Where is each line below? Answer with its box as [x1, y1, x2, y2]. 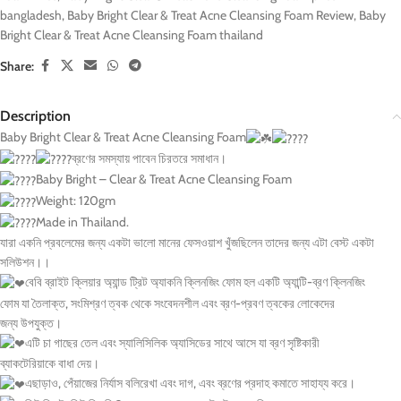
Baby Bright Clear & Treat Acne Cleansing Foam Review [67, 7, 354, 24]
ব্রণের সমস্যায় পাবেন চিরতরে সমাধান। [72, 149, 226, 166]
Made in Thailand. [36, 213, 129, 230]
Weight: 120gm [36, 192, 115, 209]
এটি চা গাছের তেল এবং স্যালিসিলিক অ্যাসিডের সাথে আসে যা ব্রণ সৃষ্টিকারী [25, 334, 320, 351]
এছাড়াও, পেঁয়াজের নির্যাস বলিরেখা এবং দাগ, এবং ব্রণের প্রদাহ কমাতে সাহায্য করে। [25, 375, 355, 392]
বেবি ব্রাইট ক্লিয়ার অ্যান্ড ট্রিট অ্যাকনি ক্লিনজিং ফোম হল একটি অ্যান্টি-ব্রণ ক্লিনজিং [25, 274, 365, 291]
